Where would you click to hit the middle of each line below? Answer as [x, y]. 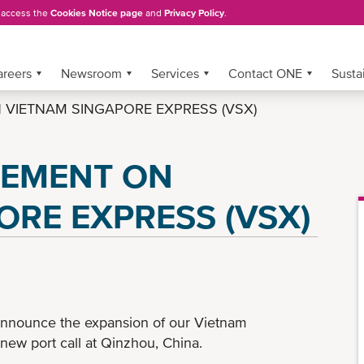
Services [175, 73]
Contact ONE [265, 73]
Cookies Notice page [97, 13]
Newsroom [91, 73]
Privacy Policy [194, 13]
